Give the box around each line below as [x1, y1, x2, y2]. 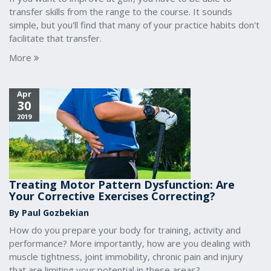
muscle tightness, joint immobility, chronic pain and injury [9, 250, 243, 263]
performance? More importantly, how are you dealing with [9, 237, 250, 249]
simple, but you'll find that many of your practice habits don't [9, 19, 260, 31]
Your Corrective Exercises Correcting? [9, 189, 215, 203]
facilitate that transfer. [9, 32, 102, 44]
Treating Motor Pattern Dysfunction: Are [9, 177, 235, 192]
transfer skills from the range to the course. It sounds [9, 5, 232, 18]
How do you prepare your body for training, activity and [9, 224, 241, 236]
